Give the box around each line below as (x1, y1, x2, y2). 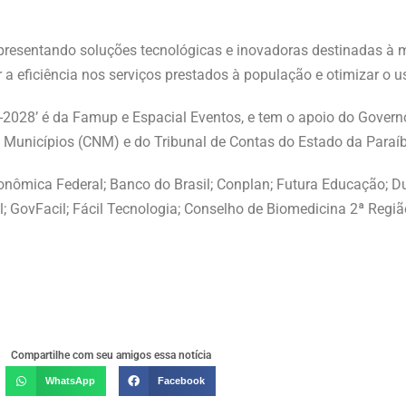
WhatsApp (45, 375, 96, 386)
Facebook (158, 375, 206, 386)
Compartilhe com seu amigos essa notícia (10, 348, 211, 362)
